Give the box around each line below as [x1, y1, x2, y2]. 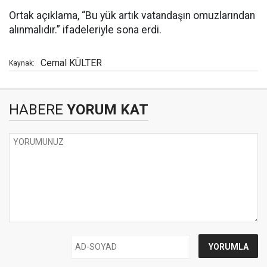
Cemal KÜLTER [41, 57, 102, 69]
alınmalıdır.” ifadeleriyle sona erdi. [9, 23, 162, 36]
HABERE [9, 101, 63, 118]
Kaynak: [9, 58, 35, 67]
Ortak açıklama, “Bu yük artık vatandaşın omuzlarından [9, 9, 255, 21]
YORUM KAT [63, 101, 148, 118]
